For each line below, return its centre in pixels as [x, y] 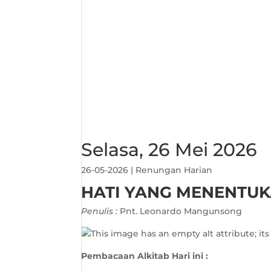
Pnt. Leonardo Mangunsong [181, 211]
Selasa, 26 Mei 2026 [169, 150]
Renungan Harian [174, 170]
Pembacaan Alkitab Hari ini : [146, 256]
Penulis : [101, 211]
